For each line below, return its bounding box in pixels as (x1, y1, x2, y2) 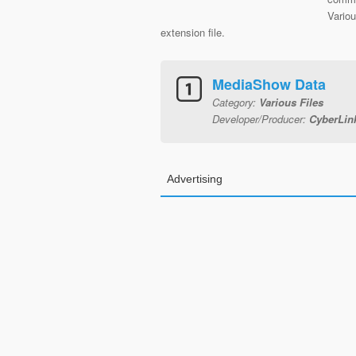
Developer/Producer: (212, 111, 309, 126)
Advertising (167, 172, 222, 185)
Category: (212, 95, 259, 110)
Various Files (259, 95, 323, 110)
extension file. (161, 25, 225, 40)
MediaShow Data (212, 74, 326, 95)
